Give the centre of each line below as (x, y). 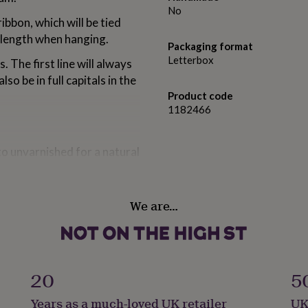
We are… (154, 206)
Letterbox (191, 60)
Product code (200, 96)
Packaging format (210, 46)
